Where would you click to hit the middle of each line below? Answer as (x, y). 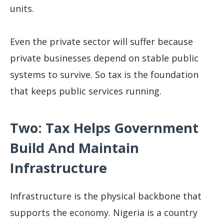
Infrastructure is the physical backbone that (106, 196)
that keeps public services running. (86, 91)
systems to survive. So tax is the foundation (104, 75)
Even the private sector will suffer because (101, 42)
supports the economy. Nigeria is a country (104, 212)
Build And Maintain (74, 147)
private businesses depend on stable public (104, 58)
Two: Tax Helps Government (104, 127)
